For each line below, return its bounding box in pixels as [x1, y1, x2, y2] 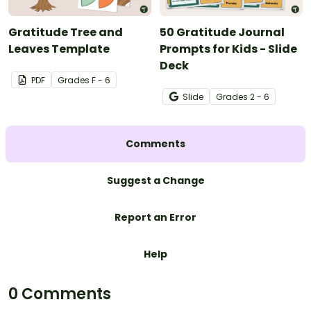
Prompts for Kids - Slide [160, 41, 297, 58]
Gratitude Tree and [8, 24, 123, 41]
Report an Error [115, 210, 196, 225]
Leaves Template [8, 41, 110, 58]
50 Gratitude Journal [160, 24, 285, 41]
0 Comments [8, 283, 111, 305]
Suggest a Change [106, 174, 205, 188]
